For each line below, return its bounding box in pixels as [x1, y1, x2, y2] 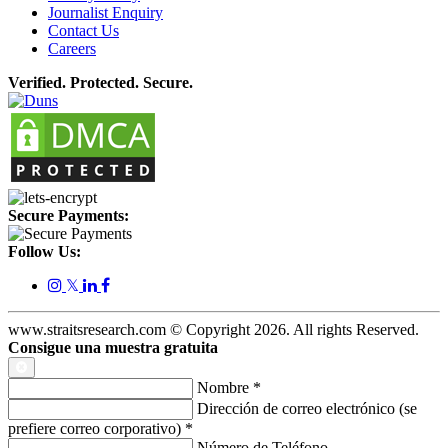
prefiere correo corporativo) [8, 420, 185, 438]
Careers [48, 40, 96, 58]
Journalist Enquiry [48, 4, 163, 22]
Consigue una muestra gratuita [8, 339, 218, 357]
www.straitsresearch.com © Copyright [8, 321, 254, 339]
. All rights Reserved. [286, 321, 419, 339]
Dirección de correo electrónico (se [197, 400, 417, 418]
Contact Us [48, 22, 119, 40]
